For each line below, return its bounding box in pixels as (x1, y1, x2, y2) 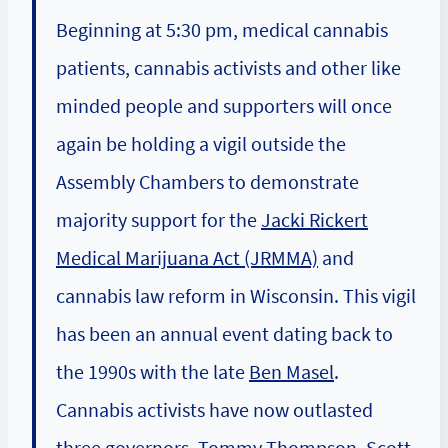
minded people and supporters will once (56, 93, 392, 118)
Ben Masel (249, 359, 334, 384)
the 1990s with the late (56, 359, 249, 384)
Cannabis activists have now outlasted (56, 397, 373, 422)
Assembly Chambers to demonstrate (56, 169, 359, 194)
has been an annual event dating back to (56, 321, 393, 346)
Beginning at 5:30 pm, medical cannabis (56, 17, 388, 42)
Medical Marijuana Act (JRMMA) (56, 245, 318, 270)
